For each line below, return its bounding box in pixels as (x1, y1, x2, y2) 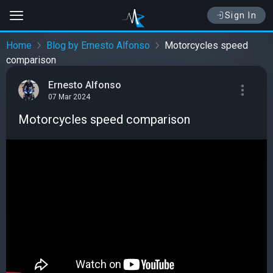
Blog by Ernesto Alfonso (46, 40, 150, 52)
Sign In (224, 10, 257, 20)
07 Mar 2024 (48, 93, 90, 102)
